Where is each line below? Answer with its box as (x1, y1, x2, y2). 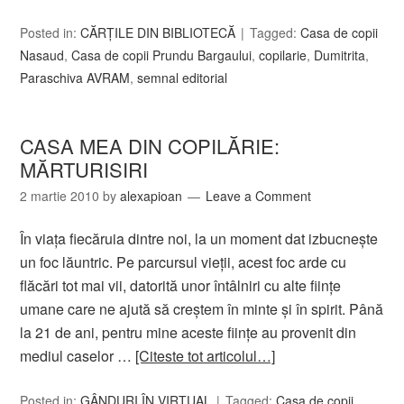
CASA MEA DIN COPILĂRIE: (20, 132, 280, 160)
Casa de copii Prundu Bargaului (71, 46, 252, 64)
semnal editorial (137, 69, 228, 87)
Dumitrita (314, 46, 366, 64)
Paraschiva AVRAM (20, 69, 131, 87)
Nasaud (20, 46, 65, 64)
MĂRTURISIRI (20, 155, 149, 183)
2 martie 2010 (20, 187, 100, 205)
